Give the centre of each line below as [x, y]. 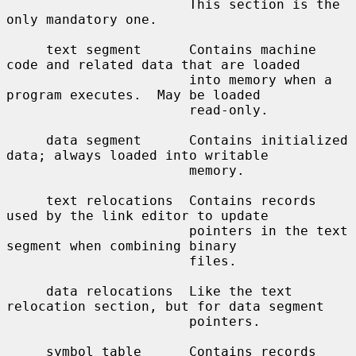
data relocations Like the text [26, 291]
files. [98, 261]
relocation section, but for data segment [165, 306]
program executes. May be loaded [133, 95]
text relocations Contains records [26, 200]
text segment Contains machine [26, 49]
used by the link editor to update [137, 215]
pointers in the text [98, 230]
